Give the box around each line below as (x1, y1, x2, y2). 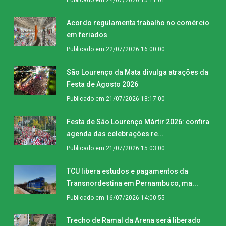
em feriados (67, 30, 107, 39)
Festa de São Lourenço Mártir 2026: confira (67, 117, 209, 126)
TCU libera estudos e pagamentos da (67, 166, 188, 175)
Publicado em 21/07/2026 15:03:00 (67, 144, 165, 152)
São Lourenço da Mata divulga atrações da (67, 68, 208, 76)
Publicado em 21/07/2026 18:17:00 (67, 95, 165, 102)
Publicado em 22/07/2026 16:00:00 (67, 45, 165, 53)
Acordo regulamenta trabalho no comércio (67, 18, 209, 27)
